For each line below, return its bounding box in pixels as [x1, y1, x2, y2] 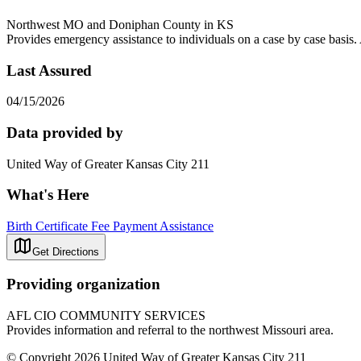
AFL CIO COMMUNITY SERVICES [6, 308, 205, 322]
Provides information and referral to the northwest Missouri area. [6, 322, 334, 337]
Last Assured [6, 61, 92, 79]
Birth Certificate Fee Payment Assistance [6, 219, 214, 234]
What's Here [6, 186, 89, 204]
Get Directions [32, 246, 99, 259]
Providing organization [6, 275, 160, 293]
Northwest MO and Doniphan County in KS [6, 17, 234, 31]
